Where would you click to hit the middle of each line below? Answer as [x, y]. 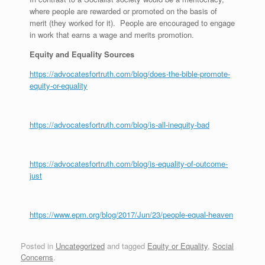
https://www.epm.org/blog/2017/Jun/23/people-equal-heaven [131, 214]
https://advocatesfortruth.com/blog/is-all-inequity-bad [119, 125]
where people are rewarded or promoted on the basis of [123, 11]
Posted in [38, 245]
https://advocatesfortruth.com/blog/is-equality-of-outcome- [129, 164]
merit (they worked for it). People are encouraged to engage [132, 23]
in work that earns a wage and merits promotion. [112, 35]
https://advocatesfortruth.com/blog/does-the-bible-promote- [130, 74]
